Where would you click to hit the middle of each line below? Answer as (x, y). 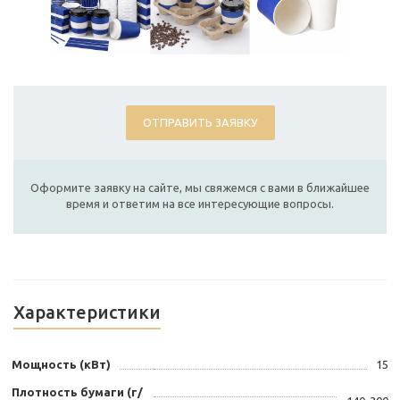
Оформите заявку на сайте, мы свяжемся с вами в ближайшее (200, 187)
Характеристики (87, 312)
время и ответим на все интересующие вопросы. (200, 203)
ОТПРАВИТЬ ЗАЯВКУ (200, 122)
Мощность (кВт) (61, 364)
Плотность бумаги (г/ (77, 392)
